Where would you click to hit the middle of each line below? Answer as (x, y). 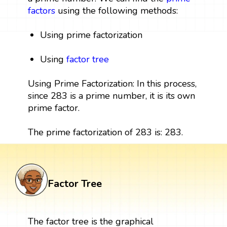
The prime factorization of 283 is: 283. (105, 132)
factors (41, 10)
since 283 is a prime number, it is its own (111, 96)
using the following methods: (116, 10)
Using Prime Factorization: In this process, (112, 83)
